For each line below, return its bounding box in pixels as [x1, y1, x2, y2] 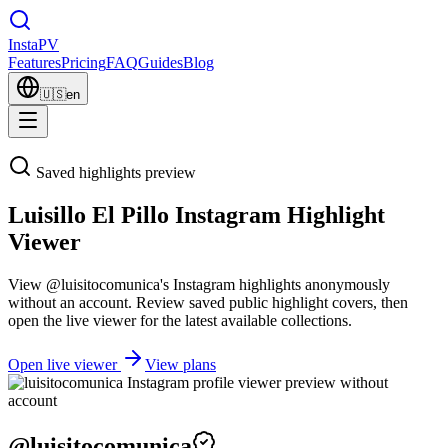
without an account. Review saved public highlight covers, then [8, 293, 408, 311]
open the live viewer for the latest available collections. [8, 311, 352, 329]
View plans [145, 355, 216, 373]
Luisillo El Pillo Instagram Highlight [8, 201, 385, 228]
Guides [138, 54, 183, 71]
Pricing [61, 54, 106, 71]
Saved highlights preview [36, 164, 196, 181]
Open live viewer [8, 355, 121, 373]
